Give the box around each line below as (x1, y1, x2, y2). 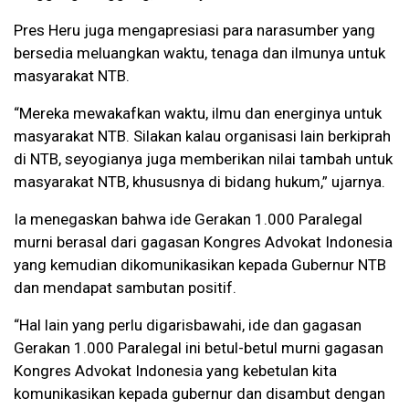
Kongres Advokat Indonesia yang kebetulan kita (14, 362, 337, 381)
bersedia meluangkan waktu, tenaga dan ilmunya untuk (14, 44, 385, 63)
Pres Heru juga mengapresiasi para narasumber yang (14, 21, 375, 40)
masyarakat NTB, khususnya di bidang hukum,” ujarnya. (14, 173, 385, 192)
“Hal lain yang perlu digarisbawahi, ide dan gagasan (14, 316, 362, 335)
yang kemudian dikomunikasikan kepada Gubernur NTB (14, 256, 386, 275)
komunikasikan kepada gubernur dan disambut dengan (14, 384, 385, 404)
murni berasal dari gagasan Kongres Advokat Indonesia (14, 233, 393, 252)
